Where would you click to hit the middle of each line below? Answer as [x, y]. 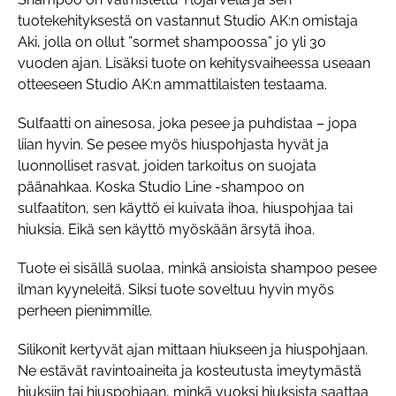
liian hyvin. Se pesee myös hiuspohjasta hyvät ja [173, 145]
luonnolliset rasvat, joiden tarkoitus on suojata [167, 166]
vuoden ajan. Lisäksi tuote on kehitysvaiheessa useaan [194, 64]
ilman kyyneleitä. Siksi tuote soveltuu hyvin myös [176, 290]
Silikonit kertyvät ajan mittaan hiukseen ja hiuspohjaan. [193, 350]
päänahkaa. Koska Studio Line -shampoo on [161, 187]
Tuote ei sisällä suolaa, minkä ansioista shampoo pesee [197, 269]
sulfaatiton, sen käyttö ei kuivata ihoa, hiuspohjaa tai [185, 209]
